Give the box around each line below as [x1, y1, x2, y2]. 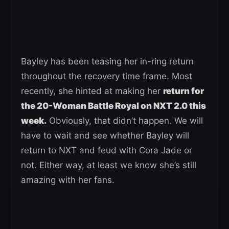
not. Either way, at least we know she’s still [21, 159, 196, 170]
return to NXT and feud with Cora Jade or [21, 145, 192, 155]
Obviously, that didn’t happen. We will [47, 115, 203, 126]
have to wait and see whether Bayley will [21, 130, 189, 141]
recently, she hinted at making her [21, 85, 163, 96]
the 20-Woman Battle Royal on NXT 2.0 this [21, 100, 206, 111]
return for [163, 85, 204, 96]
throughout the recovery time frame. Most [21, 71, 192, 81]
